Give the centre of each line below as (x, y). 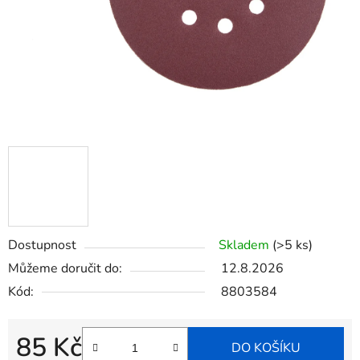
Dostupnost (42, 245)
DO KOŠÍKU (266, 348)
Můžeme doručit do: (65, 269)
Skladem (245, 245)
